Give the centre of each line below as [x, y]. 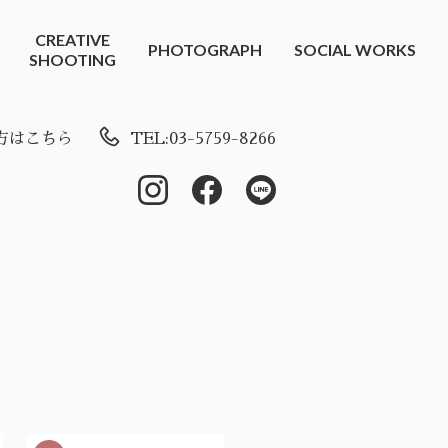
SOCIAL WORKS [355, 49]
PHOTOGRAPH [205, 49]
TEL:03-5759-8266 [203, 139]
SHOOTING [72, 59]
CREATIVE [72, 39]
